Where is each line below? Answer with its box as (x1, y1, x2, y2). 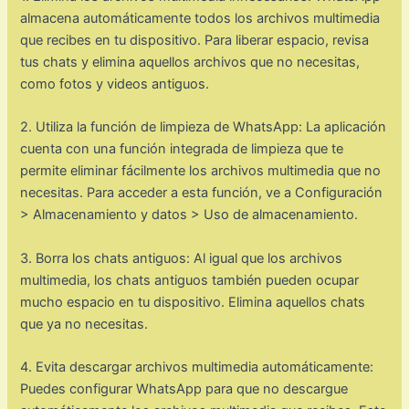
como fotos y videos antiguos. (20, 76, 210, 93)
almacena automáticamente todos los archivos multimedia (20, 10, 381, 27)
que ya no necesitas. (20, 315, 149, 332)
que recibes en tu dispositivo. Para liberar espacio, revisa (20, 32, 370, 49)
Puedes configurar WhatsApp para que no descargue (20, 381, 349, 398)
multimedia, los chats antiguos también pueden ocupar (20, 271, 360, 288)
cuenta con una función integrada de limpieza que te (20, 141, 344, 158)
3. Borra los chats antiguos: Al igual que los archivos (20, 249, 343, 267)
